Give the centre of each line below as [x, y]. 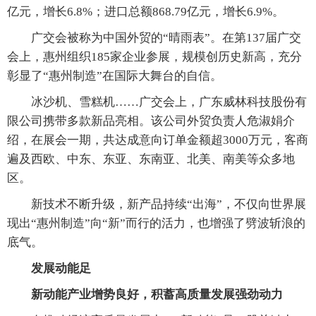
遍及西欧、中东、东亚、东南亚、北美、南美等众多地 [151, 159]
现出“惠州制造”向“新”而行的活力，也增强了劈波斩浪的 [156, 224]
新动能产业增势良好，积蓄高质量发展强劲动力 [145, 295]
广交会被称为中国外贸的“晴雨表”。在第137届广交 [154, 38]
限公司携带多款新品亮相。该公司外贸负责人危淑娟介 [151, 121]
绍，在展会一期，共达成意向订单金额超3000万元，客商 [158, 140]
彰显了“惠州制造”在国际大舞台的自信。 [115, 76]
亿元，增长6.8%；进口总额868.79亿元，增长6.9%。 [146, 12]
